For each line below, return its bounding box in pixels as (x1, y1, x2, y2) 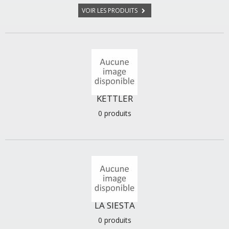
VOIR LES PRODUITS (81, 6, 139, 15)
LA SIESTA (94, 199, 135, 211)
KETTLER (96, 93, 133, 104)
